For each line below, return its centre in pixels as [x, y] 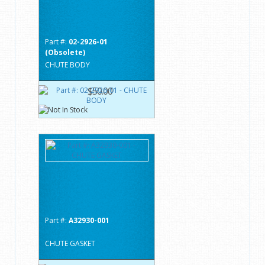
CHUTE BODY [67, 64]
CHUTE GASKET [70, 243]
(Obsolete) [65, 52]
